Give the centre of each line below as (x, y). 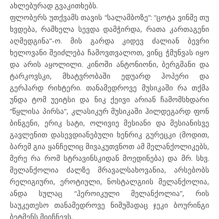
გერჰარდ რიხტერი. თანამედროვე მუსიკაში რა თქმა (109, 88)
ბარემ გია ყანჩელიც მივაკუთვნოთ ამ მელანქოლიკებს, (109, 146)
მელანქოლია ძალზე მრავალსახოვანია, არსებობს (109, 170)
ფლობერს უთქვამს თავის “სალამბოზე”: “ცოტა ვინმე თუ (109, 17)
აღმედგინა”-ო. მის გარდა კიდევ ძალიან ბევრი (109, 41)
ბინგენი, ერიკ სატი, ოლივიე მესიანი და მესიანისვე (109, 123)
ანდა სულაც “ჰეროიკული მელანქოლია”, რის (109, 193)
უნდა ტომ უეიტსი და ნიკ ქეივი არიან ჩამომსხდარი (109, 99)
